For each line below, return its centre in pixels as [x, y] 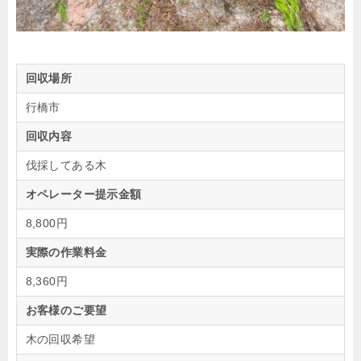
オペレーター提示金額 [83, 195]
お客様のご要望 [66, 311]
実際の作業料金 [66, 253]
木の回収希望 [60, 340]
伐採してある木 [66, 166]
